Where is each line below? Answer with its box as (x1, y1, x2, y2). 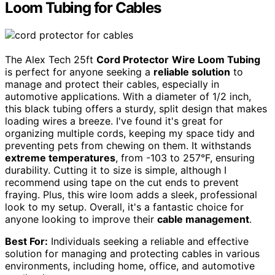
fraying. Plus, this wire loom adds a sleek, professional (5, 188, 257, 201)
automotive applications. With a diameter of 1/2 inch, (5, 90, 251, 103)
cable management (157, 213, 249, 226)
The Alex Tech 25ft (5, 53, 96, 66)
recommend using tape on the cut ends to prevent (5, 176, 239, 189)
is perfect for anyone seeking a (5, 66, 153, 79)
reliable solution (153, 66, 230, 79)
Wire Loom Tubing (172, 53, 260, 66)
